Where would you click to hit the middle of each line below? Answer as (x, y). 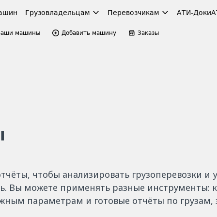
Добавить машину (89, 33)
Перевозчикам (133, 13)
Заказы (148, 33)
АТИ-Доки (194, 13)
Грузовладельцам (58, 13)
